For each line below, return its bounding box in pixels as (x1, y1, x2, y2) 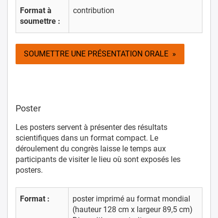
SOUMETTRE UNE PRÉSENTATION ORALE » (24, 49, 176, 58)
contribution (73, 5, 114, 15)
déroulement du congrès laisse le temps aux (16, 144, 166, 153)
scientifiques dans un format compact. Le (16, 133, 158, 143)
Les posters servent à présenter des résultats (16, 122, 167, 132)
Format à (20, 5, 52, 15)
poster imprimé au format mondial (73, 194, 190, 203)
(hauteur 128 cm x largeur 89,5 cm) (73, 204, 193, 214)
